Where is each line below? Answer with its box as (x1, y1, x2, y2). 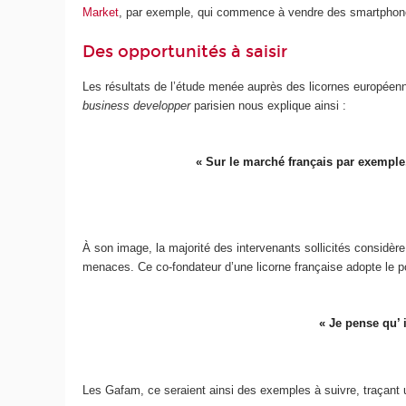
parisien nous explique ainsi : (190, 99, 347, 113)
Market (82, 5, 120, 20)
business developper (82, 99, 191, 113)
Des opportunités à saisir (82, 41, 288, 62)
